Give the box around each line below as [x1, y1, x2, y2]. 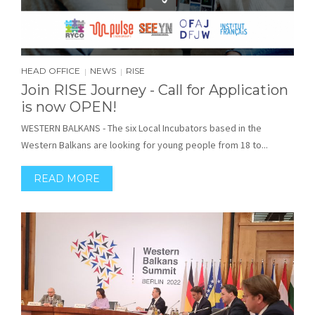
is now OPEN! [21, 98, 117, 116]
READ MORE [34, 172, 100, 186]
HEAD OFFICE [21, 65, 80, 77]
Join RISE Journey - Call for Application [21, 82, 288, 99]
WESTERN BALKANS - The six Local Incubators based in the [21, 122, 262, 135]
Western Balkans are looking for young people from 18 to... [21, 139, 268, 152]
